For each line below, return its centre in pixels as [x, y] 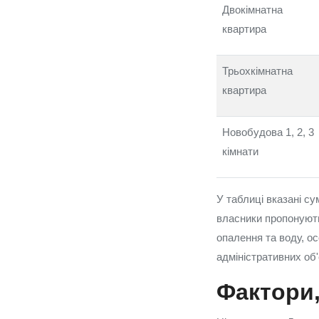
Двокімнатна [252, 10]
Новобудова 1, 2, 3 [268, 132]
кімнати [240, 151]
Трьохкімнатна [257, 71]
